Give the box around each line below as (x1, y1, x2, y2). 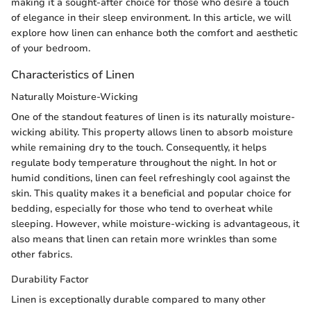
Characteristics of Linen (11, 67, 135, 83)
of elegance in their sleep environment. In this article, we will (11, 11, 291, 25)
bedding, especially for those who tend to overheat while (11, 201, 273, 215)
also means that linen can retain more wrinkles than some (11, 232, 277, 246)
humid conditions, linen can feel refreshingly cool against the (11, 171, 290, 185)
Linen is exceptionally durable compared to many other (11, 292, 266, 306)
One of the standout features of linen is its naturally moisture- (11, 110, 295, 124)
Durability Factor (11, 272, 89, 286)
